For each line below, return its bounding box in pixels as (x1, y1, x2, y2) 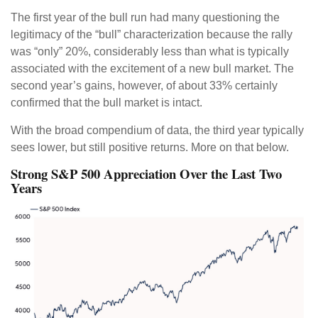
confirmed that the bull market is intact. (11, 97, 202, 109)
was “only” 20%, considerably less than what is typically (11, 45, 289, 58)
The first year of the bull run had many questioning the (11, 11, 280, 24)
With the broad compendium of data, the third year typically (11, 124, 304, 137)
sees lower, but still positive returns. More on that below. (11, 141, 289, 154)
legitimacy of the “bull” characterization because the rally (11, 28, 292, 41)
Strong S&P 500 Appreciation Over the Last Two (11, 164, 282, 184)
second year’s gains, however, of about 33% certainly (11, 79, 278, 92)
